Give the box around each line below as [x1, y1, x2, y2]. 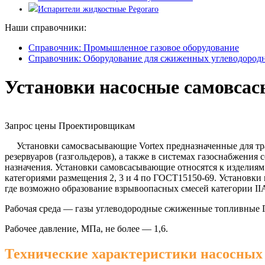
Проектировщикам [59, 120, 135, 131]
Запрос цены [5, 120, 56, 131]
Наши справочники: [5, 22, 86, 33]
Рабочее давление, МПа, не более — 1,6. [5, 223, 168, 234]
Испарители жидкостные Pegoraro [38, 5, 159, 14]
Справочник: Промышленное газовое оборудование [28, 42, 239, 53]
